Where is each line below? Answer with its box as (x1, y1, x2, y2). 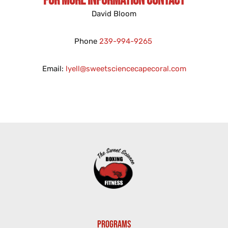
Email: (42, 64, 66, 73)
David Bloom (92, 9, 136, 18)
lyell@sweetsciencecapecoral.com (65, 64, 186, 73)
